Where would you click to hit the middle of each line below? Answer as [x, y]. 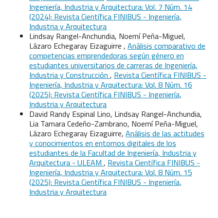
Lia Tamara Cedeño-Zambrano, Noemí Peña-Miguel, [114, 123]
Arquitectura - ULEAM [66, 162]
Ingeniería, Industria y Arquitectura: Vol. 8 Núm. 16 [111, 84]
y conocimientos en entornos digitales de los [103, 143]
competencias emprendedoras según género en [107, 55]
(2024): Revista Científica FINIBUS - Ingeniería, [105, 16]
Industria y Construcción [70, 75]
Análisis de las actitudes [165, 133]
